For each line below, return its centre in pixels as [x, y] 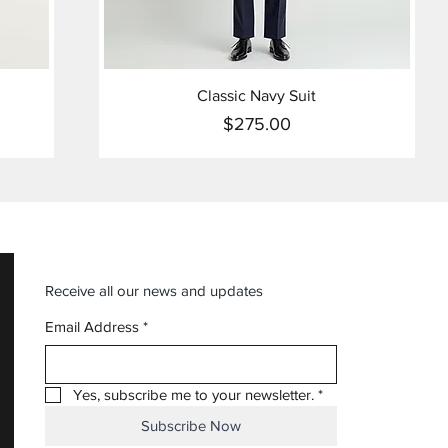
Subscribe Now [190, 425]
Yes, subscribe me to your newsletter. [193, 394]
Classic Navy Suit [257, 96]
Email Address [91, 326]
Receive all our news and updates [153, 290]
